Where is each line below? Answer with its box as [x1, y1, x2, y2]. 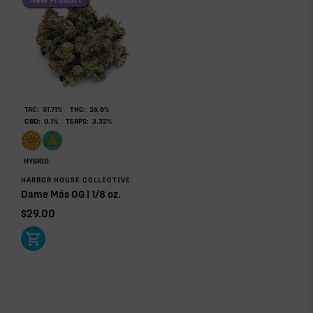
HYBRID [24, 156, 50, 165]
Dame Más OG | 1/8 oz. [21, 188, 122, 200]
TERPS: [66, 117, 89, 125]
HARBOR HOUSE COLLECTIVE [21, 175, 131, 184]
